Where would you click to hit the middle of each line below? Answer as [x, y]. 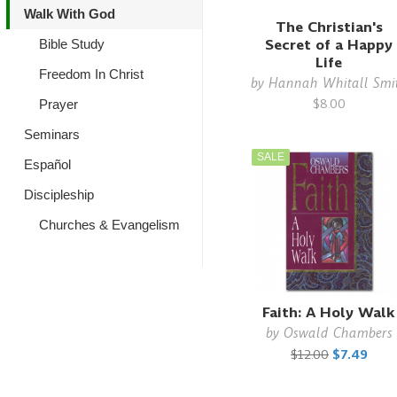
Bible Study [71, 44]
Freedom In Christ [91, 74]
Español [47, 164]
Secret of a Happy [329, 44]
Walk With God [70, 14]
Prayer [58, 104]
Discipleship [59, 195]
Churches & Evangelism [109, 225]
